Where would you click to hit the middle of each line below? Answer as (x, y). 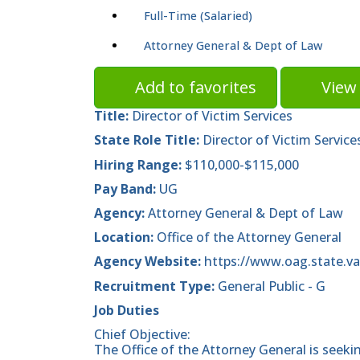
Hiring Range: (138, 164)
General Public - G (270, 286)
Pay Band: (125, 188)
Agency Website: (147, 262)
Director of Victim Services (211, 116)
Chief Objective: (142, 334)
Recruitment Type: (154, 286)
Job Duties (127, 310)
